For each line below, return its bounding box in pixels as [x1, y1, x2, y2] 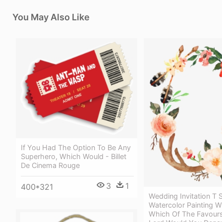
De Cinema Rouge [21, 161, 80, 169]
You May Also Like [12, 12, 90, 22]
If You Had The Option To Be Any [21, 143, 131, 152]
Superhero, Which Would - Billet [21, 152, 126, 161]
